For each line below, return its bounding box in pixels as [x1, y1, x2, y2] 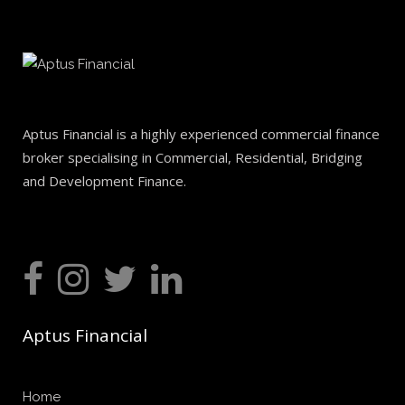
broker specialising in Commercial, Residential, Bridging [23, 148, 363, 167]
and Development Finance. [23, 172, 186, 191]
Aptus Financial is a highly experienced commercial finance [23, 125, 380, 144]
